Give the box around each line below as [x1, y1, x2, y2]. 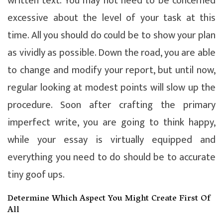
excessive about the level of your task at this [7, 9, 216, 26]
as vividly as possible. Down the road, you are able [7, 44, 216, 61]
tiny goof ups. [7, 166, 65, 183]
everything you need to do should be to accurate [7, 148, 216, 166]
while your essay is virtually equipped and [7, 131, 216, 148]
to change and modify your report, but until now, [7, 61, 216, 79]
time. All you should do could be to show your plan [7, 26, 216, 44]
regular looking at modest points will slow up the [7, 79, 216, 96]
